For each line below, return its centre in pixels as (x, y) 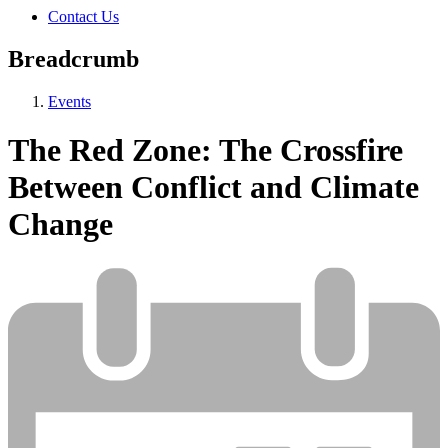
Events (69, 101)
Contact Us (83, 16)
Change (60, 224)
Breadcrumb (73, 58)
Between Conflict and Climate (213, 187)
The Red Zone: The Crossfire (205, 150)
